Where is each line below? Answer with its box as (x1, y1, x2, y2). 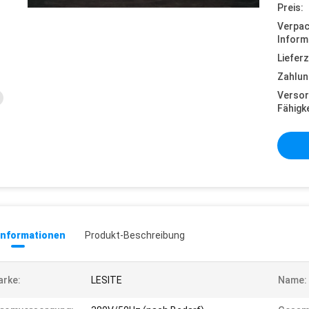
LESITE (91, 275, 122, 286)
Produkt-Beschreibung (85, 230, 185, 241)
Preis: (277, 2, 303, 13)
